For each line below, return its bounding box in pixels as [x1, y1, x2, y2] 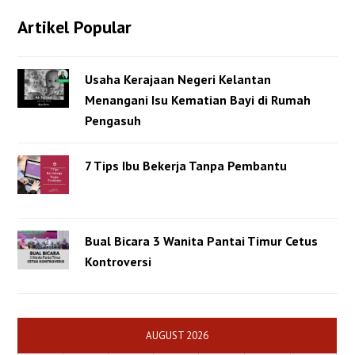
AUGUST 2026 [146, 329, 209, 343]
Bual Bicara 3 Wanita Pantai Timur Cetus [85, 233, 319, 250]
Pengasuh [85, 113, 142, 129]
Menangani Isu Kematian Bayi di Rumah [85, 92, 311, 109]
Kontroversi [85, 254, 152, 270]
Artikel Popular [17, 16, 132, 39]
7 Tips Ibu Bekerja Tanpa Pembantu [85, 158, 288, 174]
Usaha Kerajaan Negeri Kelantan [85, 71, 272, 88]
